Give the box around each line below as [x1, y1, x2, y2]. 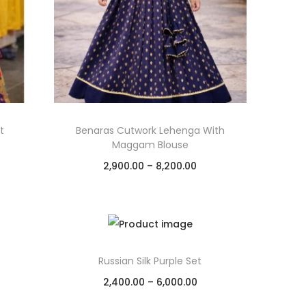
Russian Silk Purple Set [98, 254, 202, 268]
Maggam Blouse [111, 137, 189, 152]
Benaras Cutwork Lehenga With [75, 123, 225, 137]
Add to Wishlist [121, 209, 196, 223]
